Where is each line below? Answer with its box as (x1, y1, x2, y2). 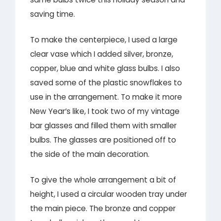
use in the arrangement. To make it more (30, 91, 183, 102)
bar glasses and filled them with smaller (30, 120, 177, 131)
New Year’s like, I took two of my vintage (30, 106, 180, 116)
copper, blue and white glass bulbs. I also (30, 63, 181, 74)
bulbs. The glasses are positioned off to (30, 134, 177, 145)
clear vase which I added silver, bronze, (30, 48, 174, 59)
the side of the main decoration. (30, 148, 150, 159)
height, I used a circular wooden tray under (30, 189, 187, 200)
